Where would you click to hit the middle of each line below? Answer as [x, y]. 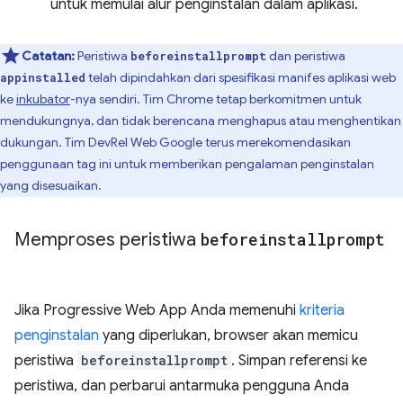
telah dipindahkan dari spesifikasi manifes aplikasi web [241, 77]
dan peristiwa [306, 55]
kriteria [322, 310]
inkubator [43, 99]
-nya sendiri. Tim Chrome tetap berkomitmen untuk [216, 99]
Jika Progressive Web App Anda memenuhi [157, 310]
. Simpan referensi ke [299, 360]
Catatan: [48, 55]
